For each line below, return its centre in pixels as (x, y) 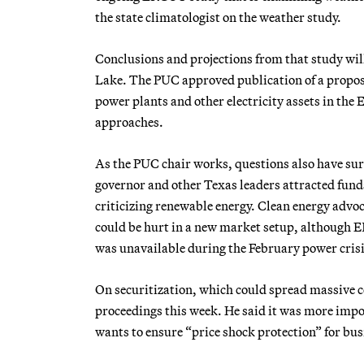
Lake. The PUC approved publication (199, 79)
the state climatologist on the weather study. (218, 17)
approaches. (129, 121)
